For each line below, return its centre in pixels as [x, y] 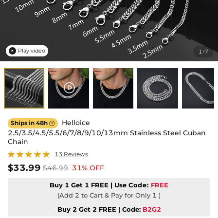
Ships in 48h [30, 123]
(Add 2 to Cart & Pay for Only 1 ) [109, 195]
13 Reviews [71, 154]
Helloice [75, 123]
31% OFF [88, 168]
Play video [32, 51]
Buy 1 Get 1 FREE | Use [89, 185]
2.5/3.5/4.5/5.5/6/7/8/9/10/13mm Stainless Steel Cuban [107, 133]
